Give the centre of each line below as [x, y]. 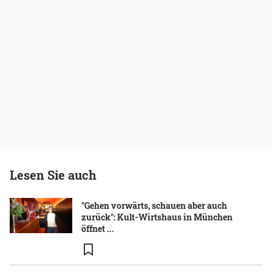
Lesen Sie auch [53, 175]
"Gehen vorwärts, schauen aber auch [154, 205]
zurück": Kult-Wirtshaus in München [157, 217]
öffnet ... [98, 228]
